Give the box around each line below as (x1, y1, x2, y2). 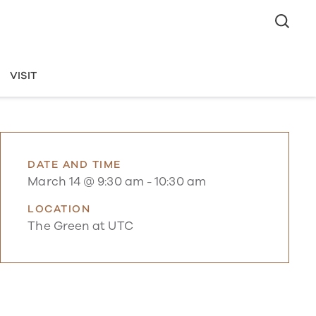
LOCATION (28, 201, 91, 216)
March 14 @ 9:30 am (28, 174, 144, 190)
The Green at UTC (28, 218, 133, 235)
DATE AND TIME (28, 157, 121, 171)
